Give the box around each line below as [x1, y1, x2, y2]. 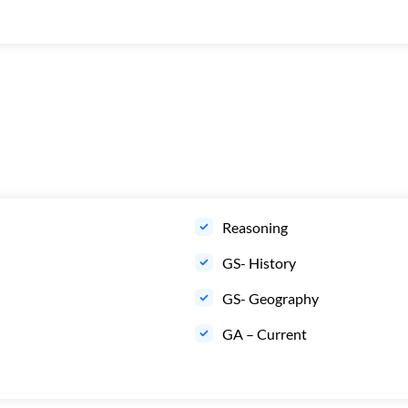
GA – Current [222, 325, 310, 343]
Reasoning [222, 219, 291, 237]
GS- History [222, 254, 296, 272]
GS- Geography [222, 290, 321, 308]
